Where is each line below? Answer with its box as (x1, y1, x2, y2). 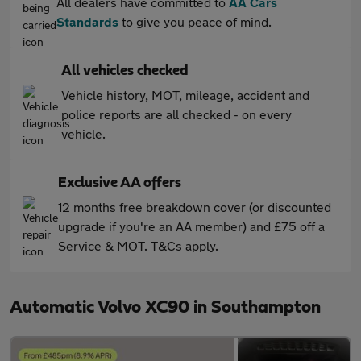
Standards (56, 14, 118, 29)
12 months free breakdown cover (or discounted (58, 199, 331, 214)
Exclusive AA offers (58, 176, 181, 190)
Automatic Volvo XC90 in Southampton (10, 298, 321, 316)
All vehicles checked (61, 64, 189, 78)
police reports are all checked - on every (61, 106, 292, 122)
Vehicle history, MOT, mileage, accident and (61, 87, 309, 102)
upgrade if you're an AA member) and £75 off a (58, 218, 325, 234)
